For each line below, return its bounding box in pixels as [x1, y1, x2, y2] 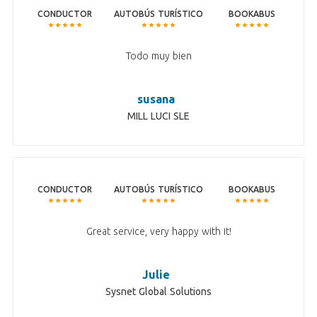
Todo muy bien [125, 50, 192, 62]
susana [137, 93, 175, 106]
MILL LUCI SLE [127, 110, 190, 122]
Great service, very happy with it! [86, 226, 231, 238]
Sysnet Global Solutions [105, 286, 212, 298]
